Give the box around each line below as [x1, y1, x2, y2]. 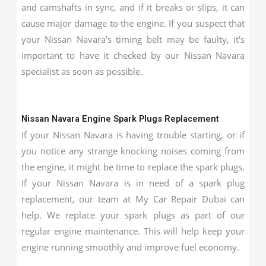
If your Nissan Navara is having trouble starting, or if [21, 129, 245, 141]
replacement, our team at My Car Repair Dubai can [21, 193, 245, 205]
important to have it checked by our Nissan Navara [21, 49, 245, 61]
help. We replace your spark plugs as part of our [21, 209, 245, 221]
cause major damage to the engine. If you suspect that [21, 17, 245, 29]
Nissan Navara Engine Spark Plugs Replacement [21, 113, 219, 125]
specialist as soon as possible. [21, 65, 142, 77]
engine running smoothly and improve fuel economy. [21, 241, 239, 254]
